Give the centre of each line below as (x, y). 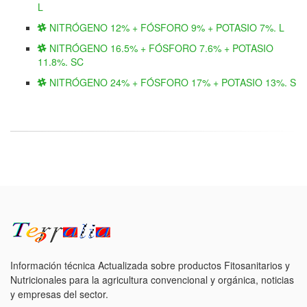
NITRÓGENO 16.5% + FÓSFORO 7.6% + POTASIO (160, 48)
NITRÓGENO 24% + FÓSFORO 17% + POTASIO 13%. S (171, 82)
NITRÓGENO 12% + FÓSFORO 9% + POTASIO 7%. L (165, 27)
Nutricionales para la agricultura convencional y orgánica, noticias (152, 280)
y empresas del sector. (59, 294)
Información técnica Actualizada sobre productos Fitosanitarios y (150, 265)
